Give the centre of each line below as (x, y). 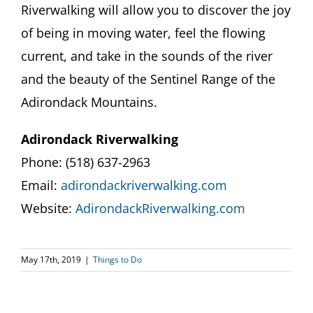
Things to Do (117, 259)
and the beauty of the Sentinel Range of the (148, 79)
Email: (41, 185)
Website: (48, 208)
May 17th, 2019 (51, 259)
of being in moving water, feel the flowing (143, 32)
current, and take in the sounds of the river (147, 56)
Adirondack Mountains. (89, 102)
